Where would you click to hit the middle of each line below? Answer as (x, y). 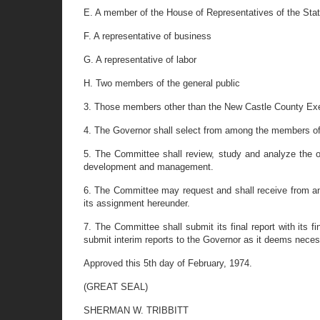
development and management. (149, 167)
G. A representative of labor (140, 60)
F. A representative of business (147, 36)
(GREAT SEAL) (116, 287)
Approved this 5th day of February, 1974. (168, 263)
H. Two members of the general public (162, 83)
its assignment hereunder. (137, 203)
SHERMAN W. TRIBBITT (136, 310)
